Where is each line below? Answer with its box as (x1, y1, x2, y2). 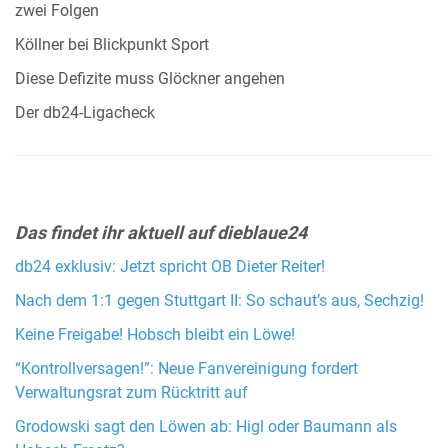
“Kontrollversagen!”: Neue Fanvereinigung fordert (15, 360, 358, 379)
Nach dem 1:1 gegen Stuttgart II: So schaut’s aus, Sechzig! (15, 292, 424, 311)
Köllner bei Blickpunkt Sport (15, 36, 209, 55)
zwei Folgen (15, 2, 99, 21)
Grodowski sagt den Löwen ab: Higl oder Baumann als (15, 418, 397, 437)
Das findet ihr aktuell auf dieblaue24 (15, 222, 307, 244)
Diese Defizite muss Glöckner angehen (15, 70, 285, 89)
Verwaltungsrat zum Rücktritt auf (15, 384, 248, 403)
